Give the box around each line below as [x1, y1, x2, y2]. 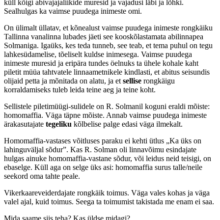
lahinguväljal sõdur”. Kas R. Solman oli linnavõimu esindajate [4, 145, 196, 154]
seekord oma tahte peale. [4, 171, 80, 180]
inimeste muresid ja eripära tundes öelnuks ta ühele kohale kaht [4, 58, 198, 67]
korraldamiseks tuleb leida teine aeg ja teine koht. [4, 85, 158, 94]
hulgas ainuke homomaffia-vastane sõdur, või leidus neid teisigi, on [4, 154, 211, 163]
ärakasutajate [4, 119, 46, 128]
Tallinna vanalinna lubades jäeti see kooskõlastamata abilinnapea [4, 32, 203, 41]
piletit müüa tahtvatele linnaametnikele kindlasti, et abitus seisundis [4, 67, 210, 76]
